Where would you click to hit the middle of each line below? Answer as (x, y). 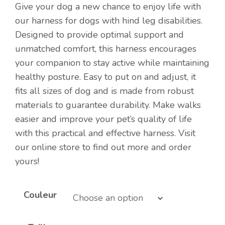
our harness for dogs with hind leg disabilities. (109, 21)
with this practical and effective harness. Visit (105, 133)
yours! (27, 161)
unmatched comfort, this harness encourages (106, 49)
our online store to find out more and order (103, 147)
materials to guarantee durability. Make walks (108, 105)
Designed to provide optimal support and (99, 35)
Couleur (40, 195)
